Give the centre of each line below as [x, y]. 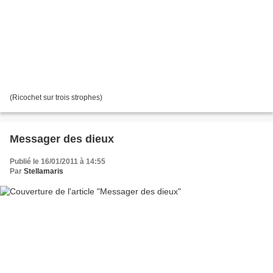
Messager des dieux [62, 139]
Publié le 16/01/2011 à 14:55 [58, 161]
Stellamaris [44, 171]
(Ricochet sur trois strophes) [56, 97]
